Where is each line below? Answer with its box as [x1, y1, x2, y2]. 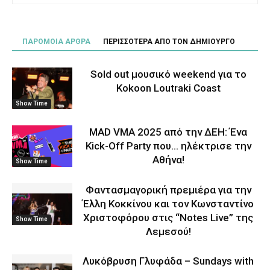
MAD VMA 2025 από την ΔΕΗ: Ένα [89, 126, 247, 138]
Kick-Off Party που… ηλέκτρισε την [85, 140, 251, 152]
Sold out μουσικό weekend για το [90, 68, 246, 80]
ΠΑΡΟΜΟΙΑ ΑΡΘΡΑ [22, 37, 90, 46]
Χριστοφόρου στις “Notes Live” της [83, 212, 253, 224]
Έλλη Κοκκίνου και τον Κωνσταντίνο [83, 198, 254, 210]
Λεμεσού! [145, 225, 191, 237]
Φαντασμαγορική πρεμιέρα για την [85, 184, 251, 196]
